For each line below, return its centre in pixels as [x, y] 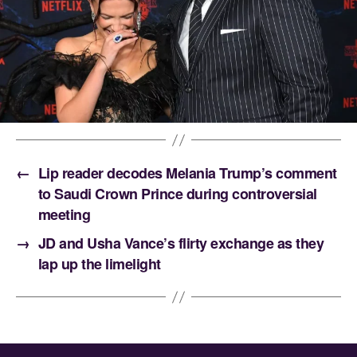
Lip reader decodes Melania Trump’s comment [187, 173]
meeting [64, 215]
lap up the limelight [99, 264]
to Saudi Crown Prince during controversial [177, 194]
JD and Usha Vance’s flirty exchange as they [181, 243]
